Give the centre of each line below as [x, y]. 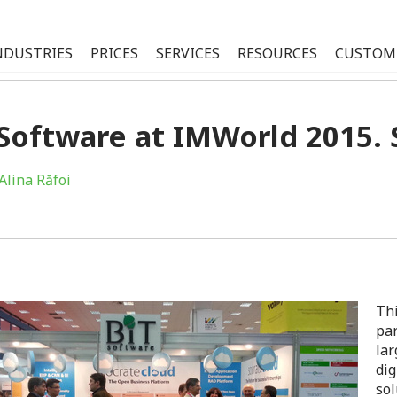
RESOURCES [277, 53]
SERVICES [188, 53]
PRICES [114, 53]
